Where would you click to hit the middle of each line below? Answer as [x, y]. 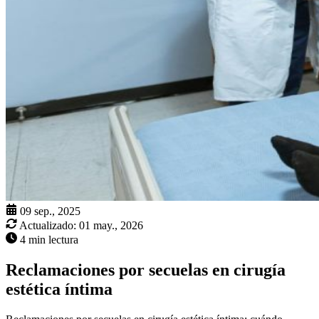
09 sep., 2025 [50, 211]
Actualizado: [48, 226]
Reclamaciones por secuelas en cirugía [146, 270]
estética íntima [59, 289]
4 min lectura [49, 240]
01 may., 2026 [111, 226]
